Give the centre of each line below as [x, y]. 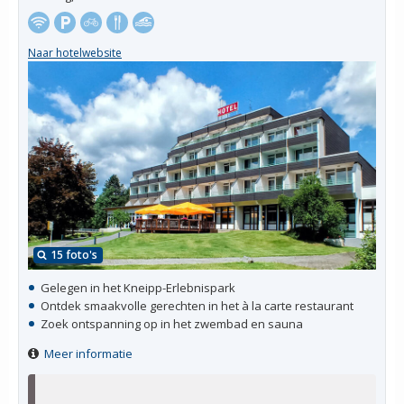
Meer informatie [88, 353]
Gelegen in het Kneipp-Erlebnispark [138, 287]
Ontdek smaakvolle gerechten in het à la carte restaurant [197, 305]
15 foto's [74, 254]
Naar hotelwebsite [75, 52]
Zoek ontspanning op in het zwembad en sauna [172, 323]
